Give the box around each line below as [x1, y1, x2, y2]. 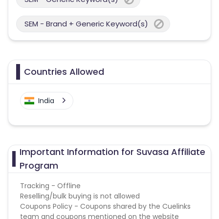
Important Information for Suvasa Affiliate [19, 145, 205, 158]
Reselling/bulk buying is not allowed [20, 191, 140, 201]
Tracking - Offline [20, 180, 81, 191]
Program [19, 159, 58, 172]
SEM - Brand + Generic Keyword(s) [24, 18, 148, 29]
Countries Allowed [24, 65, 104, 78]
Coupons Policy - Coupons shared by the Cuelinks [20, 201, 191, 211]
